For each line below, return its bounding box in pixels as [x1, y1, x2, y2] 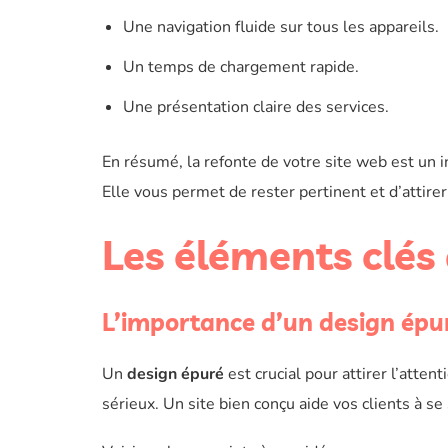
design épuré [127, 363, 224, 385]
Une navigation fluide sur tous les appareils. [122, 16, 439, 38]
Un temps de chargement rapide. [122, 56, 359, 78]
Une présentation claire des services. [122, 96, 389, 118]
